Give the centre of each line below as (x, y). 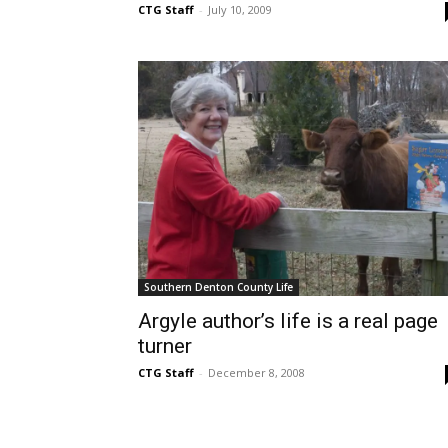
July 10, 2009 (240, 10)
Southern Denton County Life (218, 286)
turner (165, 345)
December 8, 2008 (256, 372)
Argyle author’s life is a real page (288, 320)
